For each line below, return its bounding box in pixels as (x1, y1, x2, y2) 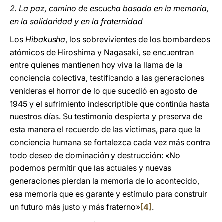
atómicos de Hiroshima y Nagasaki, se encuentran (10, 47, 194, 57)
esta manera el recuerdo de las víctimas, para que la (10, 124, 201, 134)
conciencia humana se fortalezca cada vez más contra (10, 137, 210, 147)
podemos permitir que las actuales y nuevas (10, 163, 171, 173)
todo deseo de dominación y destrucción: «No (10, 150, 180, 160)
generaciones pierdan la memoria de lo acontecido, (10, 176, 199, 186)
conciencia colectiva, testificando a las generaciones (10, 73, 204, 83)
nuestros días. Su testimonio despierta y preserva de (10, 111, 202, 121)
